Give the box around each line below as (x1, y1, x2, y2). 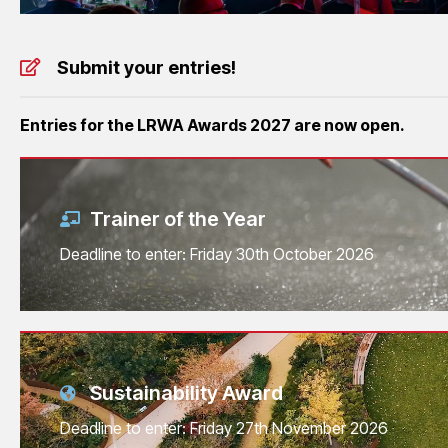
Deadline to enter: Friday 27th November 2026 (60, 417, 388, 438)
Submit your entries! (56, 56, 236, 78)
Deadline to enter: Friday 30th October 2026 (60, 243, 374, 264)
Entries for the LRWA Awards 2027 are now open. (20, 114, 405, 135)
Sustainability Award (90, 380, 283, 405)
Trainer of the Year (90, 206, 266, 231)
